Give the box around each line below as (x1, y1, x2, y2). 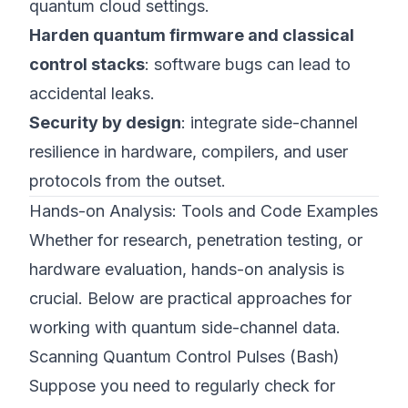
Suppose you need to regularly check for (29, 376, 335, 395)
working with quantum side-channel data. (29, 318, 341, 337)
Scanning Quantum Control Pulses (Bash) (29, 347, 340, 366)
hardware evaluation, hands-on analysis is (29, 260, 344, 279)
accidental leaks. (29, 84, 155, 103)
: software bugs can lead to (145, 55, 351, 74)
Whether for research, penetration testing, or (29, 230, 362, 250)
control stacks (29, 55, 145, 74)
